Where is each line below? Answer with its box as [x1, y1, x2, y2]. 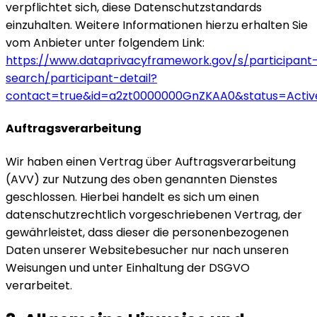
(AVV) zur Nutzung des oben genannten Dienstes [6, 171, 277, 188]
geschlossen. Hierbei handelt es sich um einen [6, 188, 259, 205]
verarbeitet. [6, 277, 72, 294]
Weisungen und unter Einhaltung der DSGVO [6, 259, 250, 276]
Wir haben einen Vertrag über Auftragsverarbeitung [6, 153, 296, 170]
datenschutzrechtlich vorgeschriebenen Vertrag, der [6, 206, 302, 223]
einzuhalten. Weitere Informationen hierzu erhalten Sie [6, 17, 308, 33]
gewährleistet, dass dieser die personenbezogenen [6, 224, 289, 241]
